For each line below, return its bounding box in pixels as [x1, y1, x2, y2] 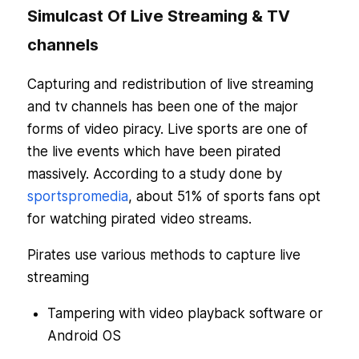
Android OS [46, 328, 121, 345]
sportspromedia [26, 188, 128, 205]
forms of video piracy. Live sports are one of [26, 121, 308, 138]
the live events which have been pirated [26, 143, 281, 160]
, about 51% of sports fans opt [127, 188, 321, 205]
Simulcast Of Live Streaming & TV [26, 6, 290, 26]
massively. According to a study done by [26, 166, 282, 183]
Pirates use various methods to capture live [26, 247, 301, 264]
